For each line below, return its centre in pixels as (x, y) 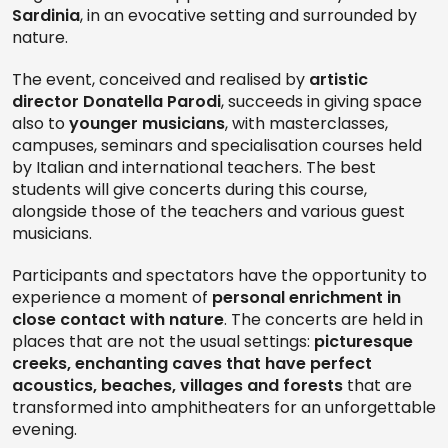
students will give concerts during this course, (189, 190)
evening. (44, 430)
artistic (338, 80)
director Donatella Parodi (116, 102)
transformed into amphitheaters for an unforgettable (224, 408)
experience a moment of (112, 298)
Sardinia (46, 16)
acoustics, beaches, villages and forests (177, 386)
